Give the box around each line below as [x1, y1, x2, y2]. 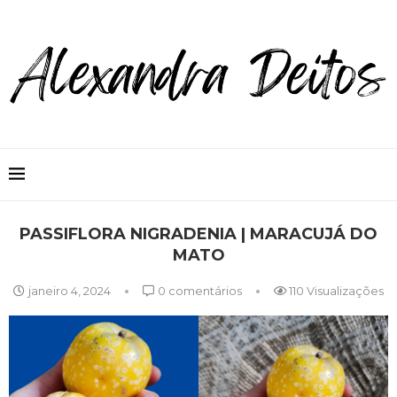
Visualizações [304, 283, 384, 298]
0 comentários [155, 283, 242, 298]
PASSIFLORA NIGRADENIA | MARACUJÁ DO [19, 223, 378, 244]
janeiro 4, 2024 [28, 283, 111, 298]
